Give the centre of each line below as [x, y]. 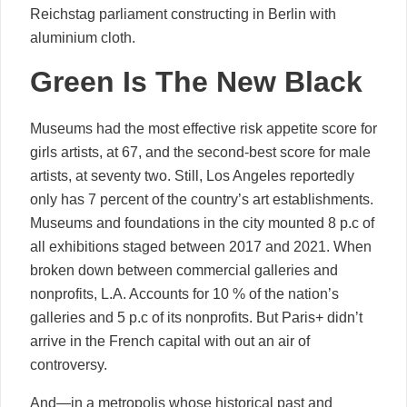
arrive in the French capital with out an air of [170, 341]
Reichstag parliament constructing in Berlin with [183, 14]
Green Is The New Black [196, 81]
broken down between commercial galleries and [184, 270]
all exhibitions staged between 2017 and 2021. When [201, 246]
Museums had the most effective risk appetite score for [203, 128]
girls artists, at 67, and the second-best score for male [200, 152]
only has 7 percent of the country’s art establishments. [202, 199]
